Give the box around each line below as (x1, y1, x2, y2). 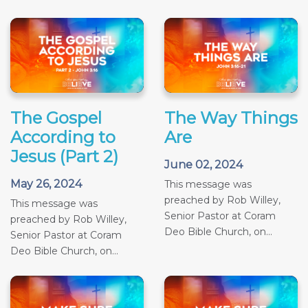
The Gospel (10, 107, 102, 128)
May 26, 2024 (10, 177, 82, 190)
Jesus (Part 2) (10, 146, 118, 166)
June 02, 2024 (164, 157, 243, 171)
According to (10, 126, 115, 147)
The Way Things (164, 107, 298, 128)
